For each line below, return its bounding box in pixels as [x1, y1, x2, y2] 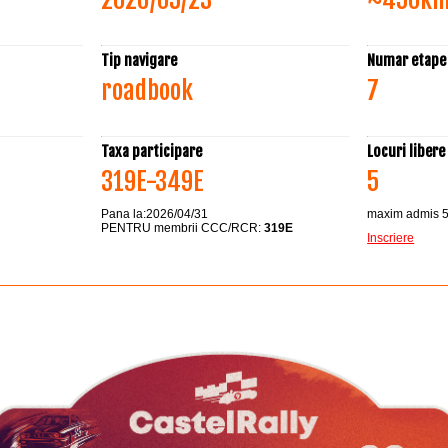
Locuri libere [367, 141, 446, 161]
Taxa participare [100, 141, 202, 161]
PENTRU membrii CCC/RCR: [100, 220, 264, 235]
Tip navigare [100, 50, 177, 70]
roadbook [100, 74, 193, 106]
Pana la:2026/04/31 [100, 206, 208, 221]
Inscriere [367, 230, 415, 245]
